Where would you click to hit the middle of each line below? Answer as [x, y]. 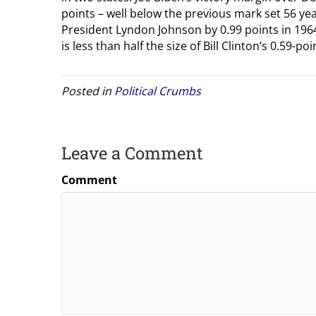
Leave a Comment [132, 153]
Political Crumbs [158, 91]
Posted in [88, 91]
